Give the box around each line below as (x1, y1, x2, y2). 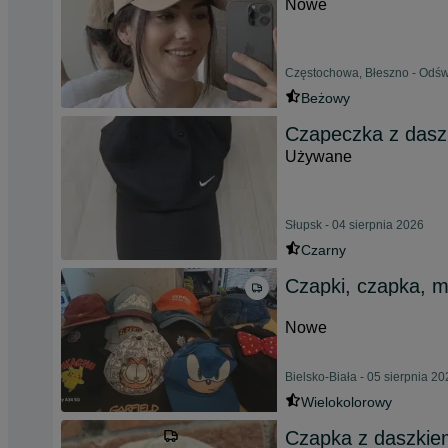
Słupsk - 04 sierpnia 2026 (285, 218, 424, 232)
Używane (285, 148, 352, 165)
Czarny (301, 242, 346, 258)
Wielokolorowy (301, 394, 392, 410)
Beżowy (301, 90, 350, 106)
